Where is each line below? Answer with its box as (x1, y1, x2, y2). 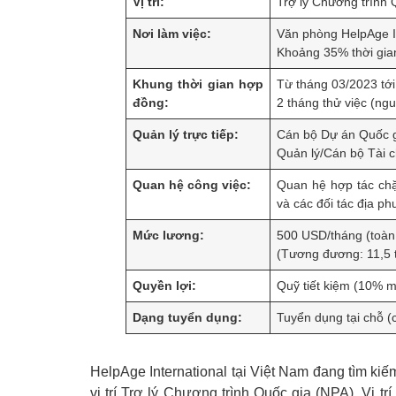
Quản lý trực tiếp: (133, 127, 240, 141)
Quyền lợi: (133, 278, 197, 293)
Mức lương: (133, 228, 205, 242)
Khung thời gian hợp (133, 77, 263, 91)
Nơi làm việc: (133, 27, 212, 41)
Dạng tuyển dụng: (133, 310, 243, 324)
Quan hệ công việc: (133, 178, 252, 192)
